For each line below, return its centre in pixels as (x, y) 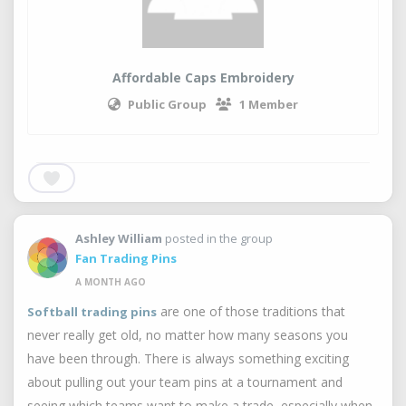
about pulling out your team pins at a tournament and (185, 382)
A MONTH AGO (111, 282)
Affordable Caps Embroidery (203, 77)
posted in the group (217, 238)
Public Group (167, 104)
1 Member (269, 104)
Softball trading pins (92, 312)
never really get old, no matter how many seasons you (188, 335)
